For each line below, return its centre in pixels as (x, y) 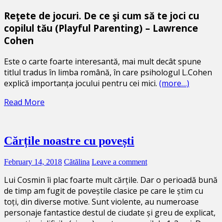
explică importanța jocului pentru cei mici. (82, 83)
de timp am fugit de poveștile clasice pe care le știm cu (104, 191)
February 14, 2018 (33, 162)
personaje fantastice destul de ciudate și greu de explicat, (110, 212)
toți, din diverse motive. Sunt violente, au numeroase (101, 201)
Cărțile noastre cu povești (69, 140)
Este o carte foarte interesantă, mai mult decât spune (103, 61)
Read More (24, 102)
